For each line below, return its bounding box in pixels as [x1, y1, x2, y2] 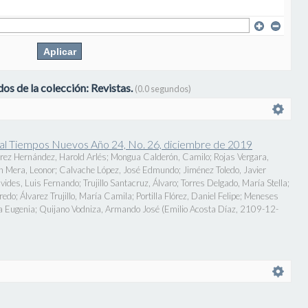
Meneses [244, 190, 278, 201]
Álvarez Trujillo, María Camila [20, 190, 132, 201]
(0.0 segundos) [135, 83, 191, 94]
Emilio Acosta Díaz [164, 203, 236, 214]
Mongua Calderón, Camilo [111, 151, 210, 162]
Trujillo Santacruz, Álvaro [83, 177, 177, 188]
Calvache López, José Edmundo [59, 164, 179, 175]
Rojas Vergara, [214, 151, 269, 162]
